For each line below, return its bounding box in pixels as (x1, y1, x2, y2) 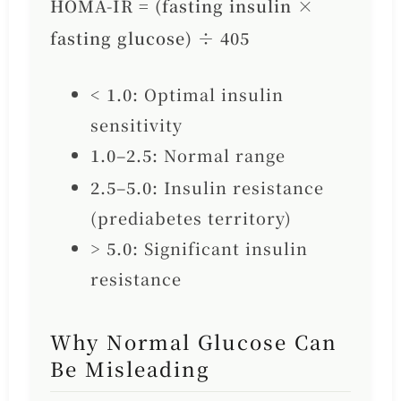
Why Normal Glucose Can (49, 327, 337, 355)
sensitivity (90, 113, 183, 137)
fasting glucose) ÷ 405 (49, 26, 250, 50)
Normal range (158, 143, 286, 167)
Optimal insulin (138, 82, 284, 107)
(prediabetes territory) (90, 206, 292, 230)
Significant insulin (138, 236, 308, 260)
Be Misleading (49, 354, 210, 382)
